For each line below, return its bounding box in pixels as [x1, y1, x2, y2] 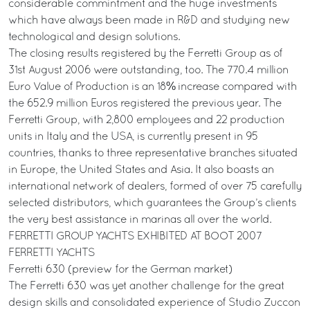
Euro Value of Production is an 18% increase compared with [8, 82, 297, 92]
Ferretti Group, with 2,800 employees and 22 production [8, 116, 284, 125]
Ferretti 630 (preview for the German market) [8, 265, 232, 275]
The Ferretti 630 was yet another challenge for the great [8, 282, 284, 291]
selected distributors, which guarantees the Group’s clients [8, 199, 296, 208]
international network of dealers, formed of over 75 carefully [8, 182, 302, 192]
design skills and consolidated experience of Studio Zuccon [8, 298, 300, 308]
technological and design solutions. [8, 33, 180, 42]
